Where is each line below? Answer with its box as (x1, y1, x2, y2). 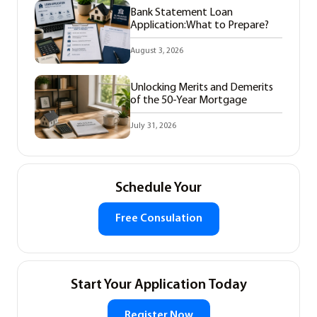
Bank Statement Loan (130, 6, 234, 18)
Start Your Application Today (70, 278, 247, 293)
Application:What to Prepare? (130, 19, 270, 31)
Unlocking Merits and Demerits (130, 81, 274, 93)
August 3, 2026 (130, 46, 184, 55)
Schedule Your (115, 181, 202, 196)
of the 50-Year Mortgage (130, 94, 248, 106)
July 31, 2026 (130, 121, 177, 130)
